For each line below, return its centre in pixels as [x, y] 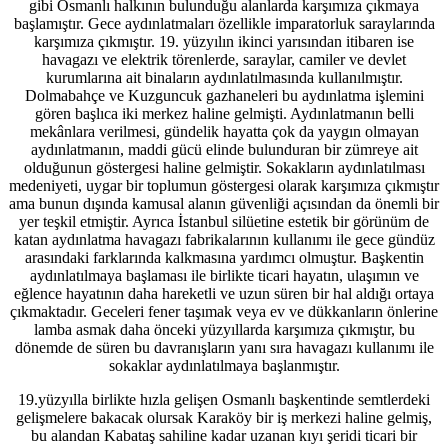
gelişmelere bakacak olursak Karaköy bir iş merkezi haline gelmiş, [224, 417]
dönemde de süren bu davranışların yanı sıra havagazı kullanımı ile [224, 347]
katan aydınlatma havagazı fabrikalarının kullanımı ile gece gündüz [224, 239]
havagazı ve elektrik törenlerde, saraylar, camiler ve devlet [224, 59]
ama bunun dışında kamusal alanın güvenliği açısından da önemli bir [224, 203]
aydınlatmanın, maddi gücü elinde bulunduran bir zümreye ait [224, 149]
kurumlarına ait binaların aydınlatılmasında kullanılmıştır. [224, 77]
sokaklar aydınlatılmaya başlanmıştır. [224, 365]
